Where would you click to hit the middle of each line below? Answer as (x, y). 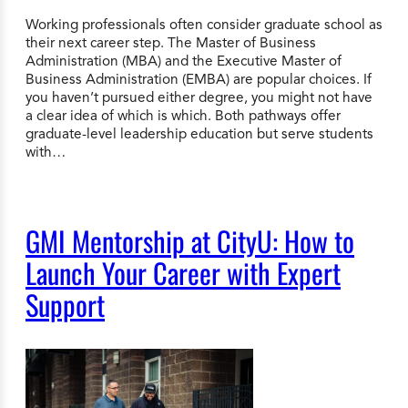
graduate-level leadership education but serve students (199, 133)
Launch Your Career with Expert (183, 273)
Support (65, 305)
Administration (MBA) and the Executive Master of (184, 60)
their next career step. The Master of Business (171, 42)
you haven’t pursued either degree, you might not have (199, 97)
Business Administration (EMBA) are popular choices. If (199, 78)
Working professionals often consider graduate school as (204, 24)
